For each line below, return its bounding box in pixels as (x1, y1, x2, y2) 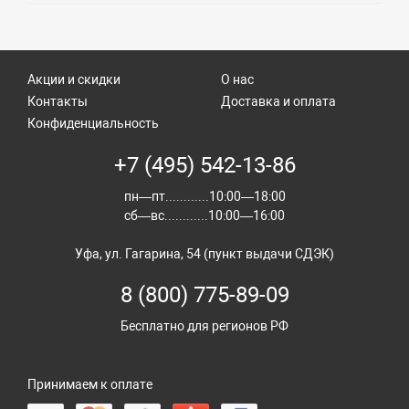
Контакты (27, 93, 88, 109)
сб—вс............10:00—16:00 (124, 207, 285, 223)
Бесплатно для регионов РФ (121, 318, 288, 333)
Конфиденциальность (27, 115, 159, 131)
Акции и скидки (27, 71, 121, 87)
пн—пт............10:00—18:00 (123, 188, 286, 204)
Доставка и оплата (220, 93, 336, 109)
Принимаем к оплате (27, 376, 152, 392)
